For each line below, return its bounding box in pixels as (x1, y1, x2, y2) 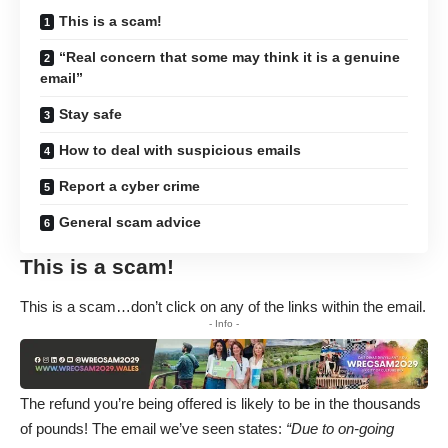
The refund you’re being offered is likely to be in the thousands (20, 395, 421, 413)
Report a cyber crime (59, 178, 200, 195)
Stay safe (59, 106, 122, 123)
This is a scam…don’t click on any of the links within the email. (20, 297, 426, 315)
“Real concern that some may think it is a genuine (59, 49, 400, 66)
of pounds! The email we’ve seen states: (20, 420, 286, 438)
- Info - (209, 317, 239, 329)
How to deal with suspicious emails (59, 142, 301, 159)
